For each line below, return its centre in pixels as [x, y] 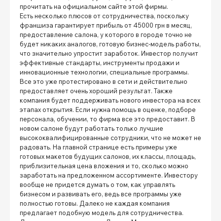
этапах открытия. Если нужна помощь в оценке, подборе [108, 109]
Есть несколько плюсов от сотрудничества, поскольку [104, 16]
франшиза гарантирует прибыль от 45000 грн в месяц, [106, 25]
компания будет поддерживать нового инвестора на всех [110, 100]
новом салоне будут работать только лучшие [92, 128]
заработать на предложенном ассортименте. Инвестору [109, 175]
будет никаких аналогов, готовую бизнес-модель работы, [110, 44]
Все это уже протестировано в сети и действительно [104, 81]
